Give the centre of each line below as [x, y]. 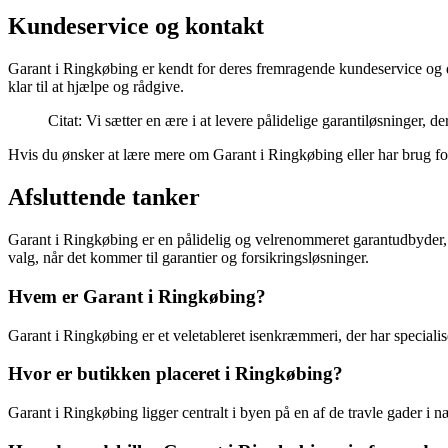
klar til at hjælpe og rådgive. [96, 87]
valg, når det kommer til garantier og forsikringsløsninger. [188, 258]
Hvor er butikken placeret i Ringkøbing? [175, 374]
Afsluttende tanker [104, 197]
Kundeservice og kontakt [136, 26]
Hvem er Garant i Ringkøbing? [137, 296]
